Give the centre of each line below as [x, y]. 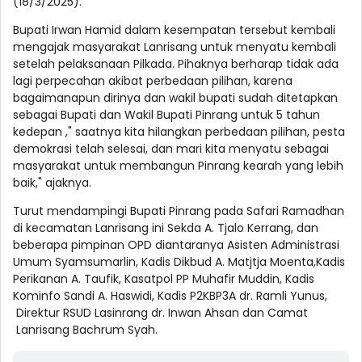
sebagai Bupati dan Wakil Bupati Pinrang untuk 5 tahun [166, 115]
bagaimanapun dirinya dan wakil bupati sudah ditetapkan [175, 98]
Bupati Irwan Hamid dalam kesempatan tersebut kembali [174, 30]
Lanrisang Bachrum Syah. [85, 330]
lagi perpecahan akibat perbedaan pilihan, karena [153, 81]
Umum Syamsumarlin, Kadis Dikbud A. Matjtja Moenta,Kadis [179, 262]
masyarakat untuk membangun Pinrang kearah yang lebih [178, 166]
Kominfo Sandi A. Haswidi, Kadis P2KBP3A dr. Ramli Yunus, [170, 296]
